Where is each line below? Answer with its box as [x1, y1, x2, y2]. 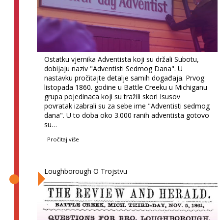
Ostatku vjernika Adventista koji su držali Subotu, [44, 55, 199, 64]
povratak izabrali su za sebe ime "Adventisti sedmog [44, 101, 210, 111]
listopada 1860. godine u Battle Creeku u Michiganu [44, 82, 208, 92]
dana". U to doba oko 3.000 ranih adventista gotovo [44, 110, 210, 120]
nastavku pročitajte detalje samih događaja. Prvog [44, 73, 205, 83]
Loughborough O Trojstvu [44, 166, 128, 176]
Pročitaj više [47, 136, 80, 143]
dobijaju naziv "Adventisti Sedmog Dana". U [44, 64, 183, 74]
